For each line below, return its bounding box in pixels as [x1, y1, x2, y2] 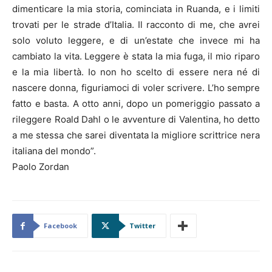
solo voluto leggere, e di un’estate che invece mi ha [12, 35, 260, 46]
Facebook [44, 221, 77, 230]
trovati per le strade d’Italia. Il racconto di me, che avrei [12, 19, 260, 30]
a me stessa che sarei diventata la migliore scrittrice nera [12, 129, 260, 141]
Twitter [129, 221, 155, 230]
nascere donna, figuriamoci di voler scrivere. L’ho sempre [12, 82, 260, 93]
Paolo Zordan [12, 161, 69, 172]
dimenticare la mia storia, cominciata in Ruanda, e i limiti [12, 3, 260, 15]
